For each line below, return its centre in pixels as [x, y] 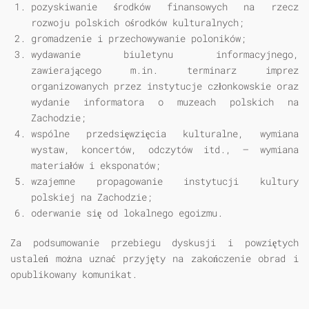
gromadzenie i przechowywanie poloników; [139, 39]
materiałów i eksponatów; [96, 166]
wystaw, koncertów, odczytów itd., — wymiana [165, 150]
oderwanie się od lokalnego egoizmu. [127, 213]
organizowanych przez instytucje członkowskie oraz [165, 86]
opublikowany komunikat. [74, 275]
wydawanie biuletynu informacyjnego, [165, 54]
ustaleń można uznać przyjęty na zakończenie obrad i [154, 259]
